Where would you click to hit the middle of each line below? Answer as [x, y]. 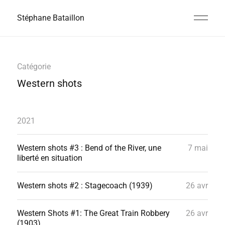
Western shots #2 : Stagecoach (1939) [85, 186]
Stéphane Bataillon [50, 18]
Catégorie [34, 67]
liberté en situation [49, 158]
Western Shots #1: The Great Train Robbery [93, 213]
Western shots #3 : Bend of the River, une [89, 148]
